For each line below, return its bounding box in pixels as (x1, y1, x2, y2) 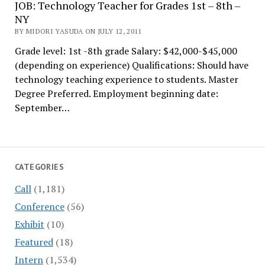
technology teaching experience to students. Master (14, 73, 238, 86)
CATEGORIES (14, 161, 64, 172)
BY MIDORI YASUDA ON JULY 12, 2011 (14, 27, 142, 35)
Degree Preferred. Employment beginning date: (14, 87, 218, 100)
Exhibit (14, 217, 44, 231)
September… (14, 101, 70, 114)
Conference (14, 199, 64, 213)
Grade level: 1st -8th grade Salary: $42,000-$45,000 (14, 44, 237, 57)
